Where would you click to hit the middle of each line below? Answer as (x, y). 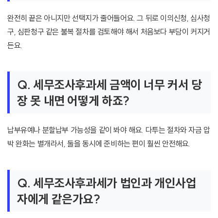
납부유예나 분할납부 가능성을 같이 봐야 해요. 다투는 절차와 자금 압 (109, 130)
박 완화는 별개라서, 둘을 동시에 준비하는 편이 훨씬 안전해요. (99, 144)
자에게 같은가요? (59, 199)
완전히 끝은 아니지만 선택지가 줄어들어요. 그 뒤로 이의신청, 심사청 (109, 18)
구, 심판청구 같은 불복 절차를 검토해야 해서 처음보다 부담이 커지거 (109, 32)
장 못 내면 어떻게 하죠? (73, 101)
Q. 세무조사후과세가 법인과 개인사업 (107, 183)
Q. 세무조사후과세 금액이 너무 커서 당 (109, 85)
